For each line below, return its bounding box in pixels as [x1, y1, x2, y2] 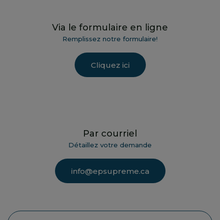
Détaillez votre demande [68, 141, 152, 149]
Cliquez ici [90, 60, 130, 70]
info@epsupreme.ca [71, 166, 149, 176]
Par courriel [83, 128, 137, 139]
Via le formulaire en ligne [52, 22, 168, 33]
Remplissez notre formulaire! [62, 35, 158, 43]
